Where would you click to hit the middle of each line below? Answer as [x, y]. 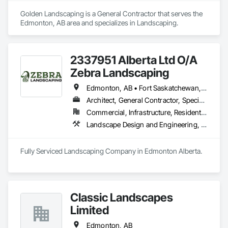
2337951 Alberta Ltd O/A [134, 60]
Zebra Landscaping [120, 73]
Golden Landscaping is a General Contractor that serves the [111, 13]
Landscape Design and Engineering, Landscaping [204, 124]
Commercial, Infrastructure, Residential [204, 112]
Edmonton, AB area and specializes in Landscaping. [99, 23]
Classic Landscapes [122, 197]
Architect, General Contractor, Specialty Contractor [202, 100]
